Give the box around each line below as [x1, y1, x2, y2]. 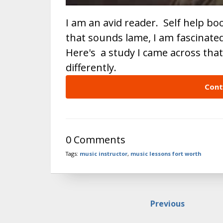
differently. [66, 60, 116, 74]
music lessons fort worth [130, 149, 201, 157]
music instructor [80, 149, 127, 157]
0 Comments [66, 132, 125, 146]
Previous [150, 198, 185, 209]
